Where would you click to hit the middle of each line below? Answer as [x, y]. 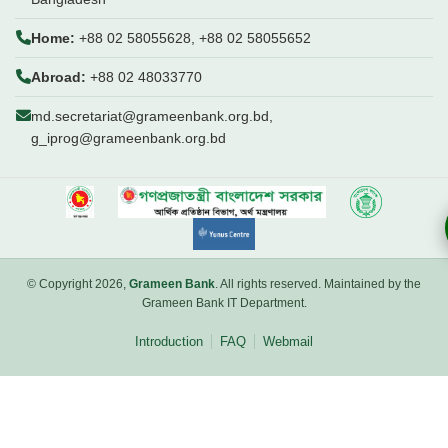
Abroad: [58, 77]
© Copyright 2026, [78, 284]
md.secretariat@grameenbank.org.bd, [152, 116]
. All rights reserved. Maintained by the [318, 284]
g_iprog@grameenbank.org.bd [128, 138]
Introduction [169, 342]
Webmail [288, 342]
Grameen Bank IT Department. [224, 303]
